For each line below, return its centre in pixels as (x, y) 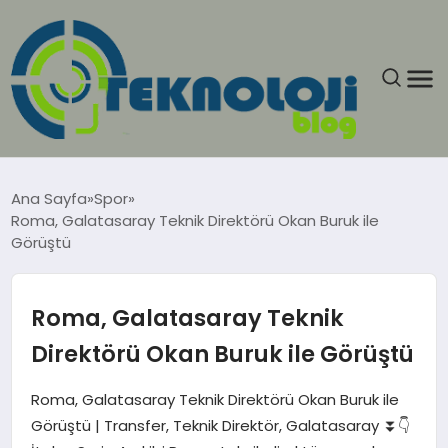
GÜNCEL (55, 234)
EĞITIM (50, 286)
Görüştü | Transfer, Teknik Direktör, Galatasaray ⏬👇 (220, 426)
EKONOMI (60, 338)
